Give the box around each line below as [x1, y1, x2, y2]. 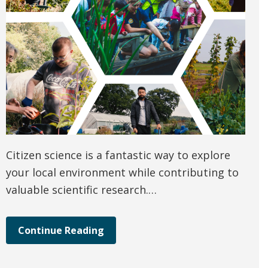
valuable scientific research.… [6, 182, 157, 197]
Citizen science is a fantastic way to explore [6, 148, 230, 163]
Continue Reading [18, 224, 104, 237]
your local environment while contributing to [6, 165, 239, 180]
